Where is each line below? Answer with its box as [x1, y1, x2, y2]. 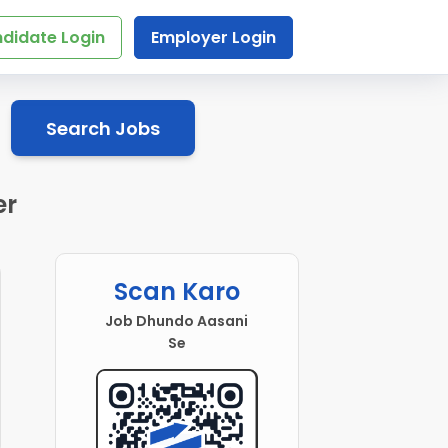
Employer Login [150, 26, 276, 49]
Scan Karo [113, 275, 240, 309]
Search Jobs [45, 115, 160, 141]
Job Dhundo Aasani [105, 311, 249, 332]
